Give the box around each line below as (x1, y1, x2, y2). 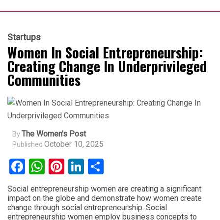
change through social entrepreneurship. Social (7, 203, 167, 212)
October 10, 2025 (44, 139, 104, 149)
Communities (7, 70, 81, 90)
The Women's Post (22, 129, 86, 138)
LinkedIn (84, 157, 141, 176)
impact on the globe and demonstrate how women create (7, 193, 202, 203)
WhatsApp (45, 157, 115, 176)
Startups (7, 32, 41, 42)
